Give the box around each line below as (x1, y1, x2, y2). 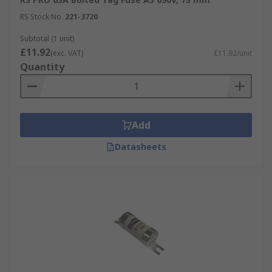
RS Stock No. (20, 12, 63, 22)
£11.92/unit (214, 48, 252, 58)
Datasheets (114, 141, 166, 152)
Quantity (20, 60, 64, 73)
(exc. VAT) (50, 48, 83, 58)
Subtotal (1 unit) (20, 33, 74, 44)
